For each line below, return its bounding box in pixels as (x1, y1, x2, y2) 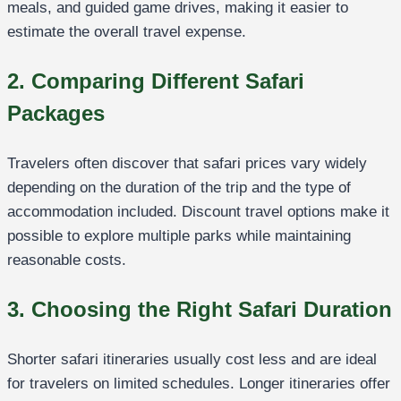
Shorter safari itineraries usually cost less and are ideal (7, 351, 377, 369)
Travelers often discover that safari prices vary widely (7, 155, 367, 173)
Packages (7, 101, 105, 126)
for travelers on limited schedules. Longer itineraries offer (7, 375, 390, 393)
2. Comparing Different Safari (7, 69, 304, 94)
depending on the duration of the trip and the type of (7, 179, 351, 197)
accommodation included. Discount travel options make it (7, 203, 389, 221)
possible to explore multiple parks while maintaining (7, 227, 351, 245)
